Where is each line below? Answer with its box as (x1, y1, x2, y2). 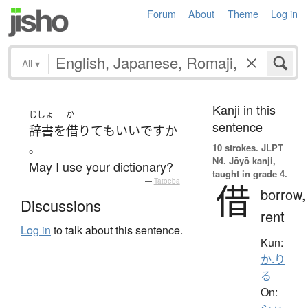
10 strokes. (212, 140, 258, 154)
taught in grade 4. (212, 166, 287, 180)
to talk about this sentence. (51, 222, 183, 239)
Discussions (21, 195, 101, 217)
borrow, (260, 184, 306, 204)
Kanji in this (212, 100, 276, 118)
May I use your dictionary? (29, 157, 173, 175)
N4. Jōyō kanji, (212, 153, 276, 167)
